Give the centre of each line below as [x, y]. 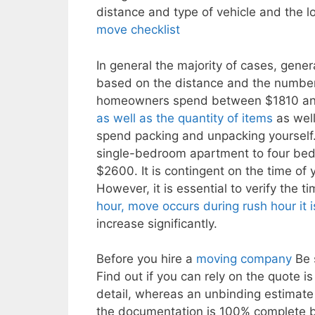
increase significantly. [157, 223]
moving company [244, 259]
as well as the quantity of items [185, 118]
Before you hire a [146, 259]
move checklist [138, 30]
